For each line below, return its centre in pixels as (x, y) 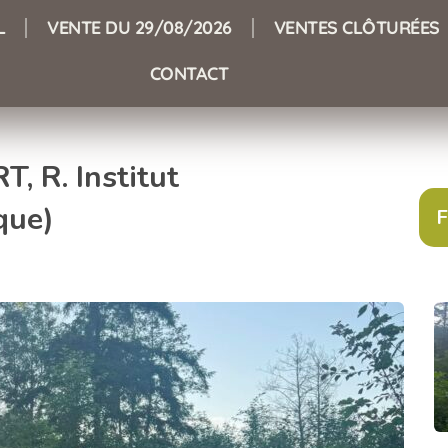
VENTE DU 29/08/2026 (139, 27)
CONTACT (189, 73)
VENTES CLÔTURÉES (356, 27)
